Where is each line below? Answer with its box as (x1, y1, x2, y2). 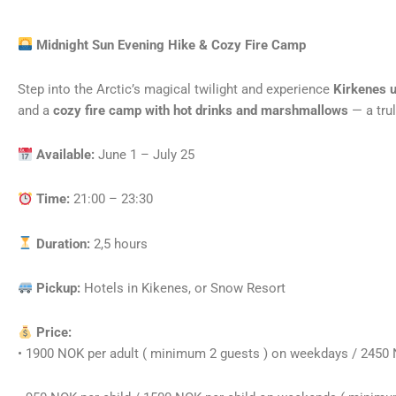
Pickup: (36, 279, 81, 296)
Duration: (36, 235, 91, 252)
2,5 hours (90, 235, 148, 252)
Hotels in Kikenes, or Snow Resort (80, 279, 286, 296)
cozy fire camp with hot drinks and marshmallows (53, 102, 348, 118)
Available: (36, 147, 95, 164)
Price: (36, 324, 72, 341)
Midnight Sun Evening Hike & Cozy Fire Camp (33, 36, 307, 53)
